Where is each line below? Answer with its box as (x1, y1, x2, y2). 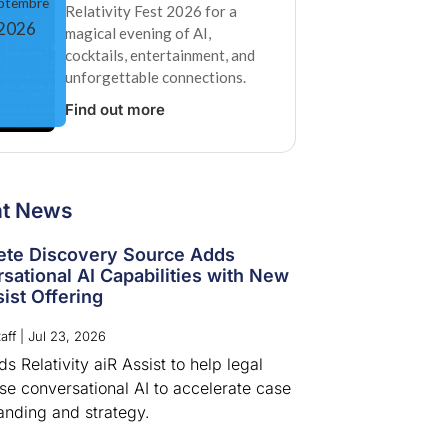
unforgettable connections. (64, 68, 246, 87)
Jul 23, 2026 (27, 327, 106, 344)
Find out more (64, 100, 165, 120)
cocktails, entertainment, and (64, 46, 255, 65)
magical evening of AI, (64, 24, 211, 43)
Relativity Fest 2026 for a (64, 2, 237, 21)
